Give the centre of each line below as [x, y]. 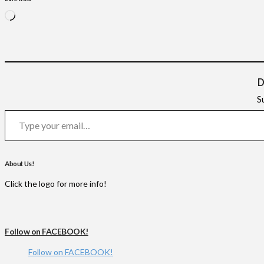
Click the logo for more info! [56, 184]
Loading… [32, 14]
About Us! [20, 163]
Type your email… [16, 109]
